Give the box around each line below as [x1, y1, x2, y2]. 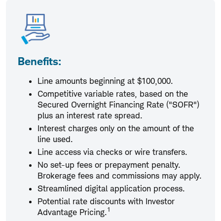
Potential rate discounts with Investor [37, 196, 175, 206]
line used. [37, 134, 73, 144]
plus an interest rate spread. [37, 110, 143, 120]
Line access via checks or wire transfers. [37, 147, 187, 157]
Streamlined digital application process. [37, 183, 185, 193]
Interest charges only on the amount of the [37, 123, 194, 133]
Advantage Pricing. [37, 207, 107, 217]
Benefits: [18, 54, 61, 68]
